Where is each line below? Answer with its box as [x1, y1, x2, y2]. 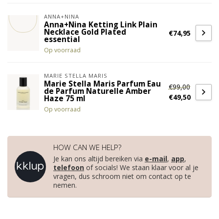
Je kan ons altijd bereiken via [53, 154, 145, 164]
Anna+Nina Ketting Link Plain [44, 20, 157, 30]
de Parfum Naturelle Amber [44, 86, 151, 97]
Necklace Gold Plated [44, 27, 126, 38]
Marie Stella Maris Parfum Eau [44, 79, 161, 89]
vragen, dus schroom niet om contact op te [53, 172, 191, 181]
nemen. [53, 180, 77, 190]
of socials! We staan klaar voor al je [84, 163, 198, 173]
